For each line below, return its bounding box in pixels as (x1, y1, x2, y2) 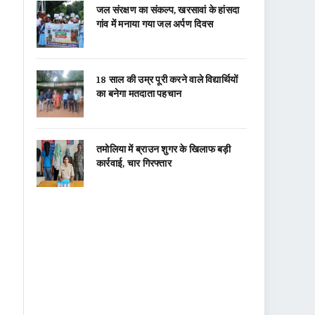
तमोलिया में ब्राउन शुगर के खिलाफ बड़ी (96, 142, 231, 155)
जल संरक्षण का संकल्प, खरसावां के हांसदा (96, 3, 240, 15)
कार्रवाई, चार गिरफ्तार (96, 156, 172, 169)
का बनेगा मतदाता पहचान (96, 86, 182, 99)
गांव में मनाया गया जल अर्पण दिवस (96, 17, 214, 30)
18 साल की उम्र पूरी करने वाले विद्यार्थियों (96, 72, 238, 85)
